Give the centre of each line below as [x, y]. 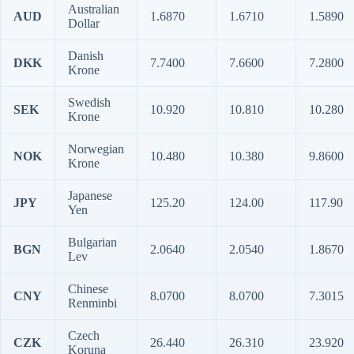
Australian [94, 9]
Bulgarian [92, 242]
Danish [86, 56]
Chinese [88, 289]
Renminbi [92, 303]
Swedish [89, 102]
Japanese [90, 196]
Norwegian [96, 149]
